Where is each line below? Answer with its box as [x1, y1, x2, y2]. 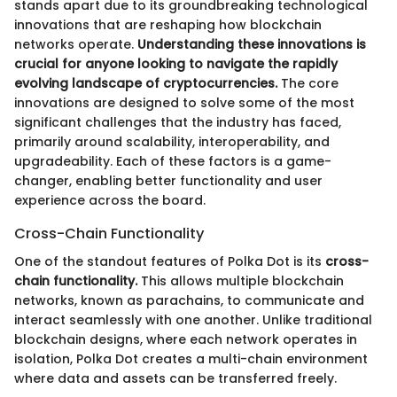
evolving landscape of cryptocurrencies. [14, 74, 277, 92]
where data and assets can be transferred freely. [14, 369, 337, 387]
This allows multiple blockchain [137, 271, 344, 290]
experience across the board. [14, 191, 206, 209]
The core [277, 74, 339, 92]
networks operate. [14, 35, 137, 53]
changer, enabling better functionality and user [14, 171, 323, 190]
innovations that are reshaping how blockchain [14, 15, 322, 34]
